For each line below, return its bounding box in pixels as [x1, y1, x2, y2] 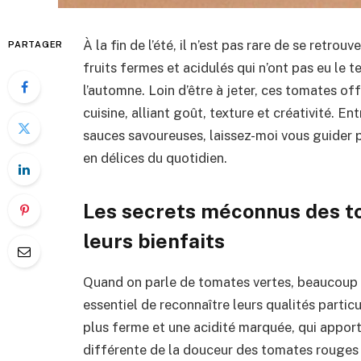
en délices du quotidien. [83, 150, 227, 166]
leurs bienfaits [83, 228, 225, 253]
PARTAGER [8, 39, 64, 49]
